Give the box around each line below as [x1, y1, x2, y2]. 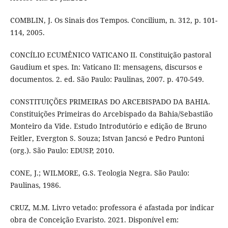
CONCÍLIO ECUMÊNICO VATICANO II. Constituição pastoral [10, 49, 211, 60]
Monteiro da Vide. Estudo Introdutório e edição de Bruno [10, 121, 207, 131]
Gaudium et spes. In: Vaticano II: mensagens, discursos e [10, 62, 203, 72]
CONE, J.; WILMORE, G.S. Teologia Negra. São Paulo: [10, 167, 189, 178]
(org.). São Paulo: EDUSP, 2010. [10, 145, 115, 155]
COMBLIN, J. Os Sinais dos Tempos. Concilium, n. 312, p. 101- [10, 15, 217, 25]
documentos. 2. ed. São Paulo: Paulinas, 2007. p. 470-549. [10, 74, 204, 84]
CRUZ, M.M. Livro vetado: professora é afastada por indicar [10, 202, 214, 212]
